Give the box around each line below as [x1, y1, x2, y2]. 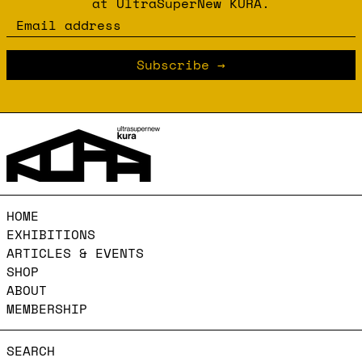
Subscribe [137, 54, 209, 74]
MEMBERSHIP [6, 298, 87, 318]
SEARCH [6, 340, 55, 360]
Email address [6, 14, 111, 34]
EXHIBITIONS [6, 224, 95, 244]
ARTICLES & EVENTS [6, 242, 144, 263]
